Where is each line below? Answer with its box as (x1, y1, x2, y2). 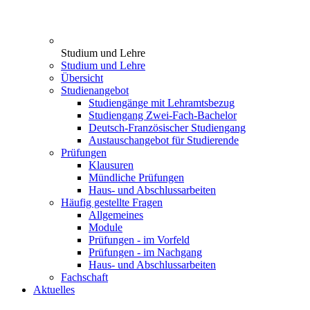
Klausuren (89, 158, 134, 171)
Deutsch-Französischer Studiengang (89, 121, 246, 134)
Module (89, 221, 122, 233)
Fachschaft (61, 271, 108, 283)
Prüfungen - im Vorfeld (89, 233, 190, 246)
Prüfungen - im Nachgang (89, 246, 202, 258)
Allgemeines (89, 208, 143, 221)
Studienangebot (61, 84, 129, 96)
